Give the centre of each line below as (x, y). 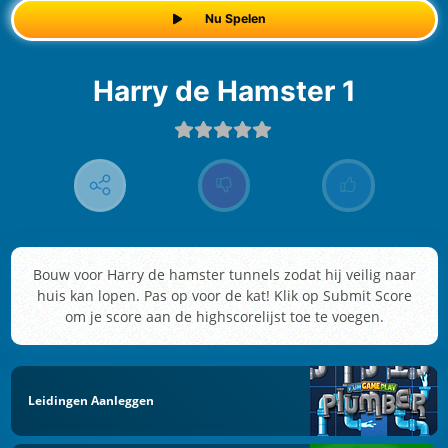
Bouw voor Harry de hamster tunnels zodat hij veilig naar (224, 275)
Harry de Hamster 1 (234, 90)
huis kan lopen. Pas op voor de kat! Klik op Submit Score (224, 296)
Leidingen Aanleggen (91, 400)
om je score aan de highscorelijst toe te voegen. (224, 317)
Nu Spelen (235, 19)
